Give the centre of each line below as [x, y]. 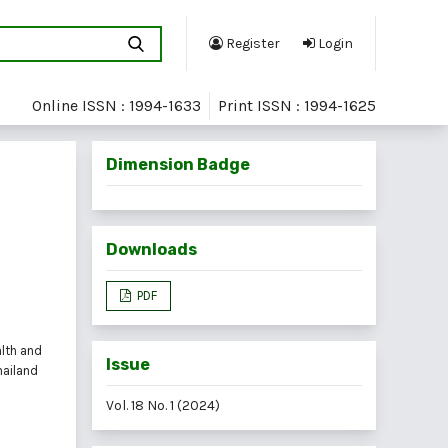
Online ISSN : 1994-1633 [116, 106]
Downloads [151, 249]
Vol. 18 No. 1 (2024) [163, 405]
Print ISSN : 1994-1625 [297, 106]
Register [251, 44]
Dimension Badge [178, 164]
